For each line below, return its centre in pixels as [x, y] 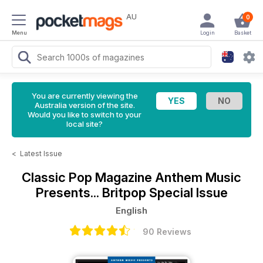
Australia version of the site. [85, 105]
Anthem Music [198, 177]
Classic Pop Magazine [88, 177]
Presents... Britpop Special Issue [131, 193]
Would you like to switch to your [85, 114]
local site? [85, 124]
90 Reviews [167, 232]
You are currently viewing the [85, 96]
